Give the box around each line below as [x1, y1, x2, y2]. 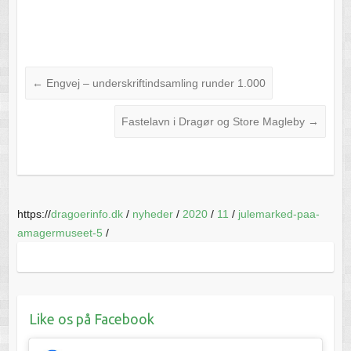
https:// [16, 207, 51, 220]
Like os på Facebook [28, 310, 154, 327]
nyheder [132, 207, 173, 220]
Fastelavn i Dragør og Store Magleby [121, 114, 309, 128]
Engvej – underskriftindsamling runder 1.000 [42, 76, 266, 89]
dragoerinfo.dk [50, 207, 123, 220]
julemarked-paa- [237, 207, 320, 220]
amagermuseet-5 [16, 226, 103, 239]
